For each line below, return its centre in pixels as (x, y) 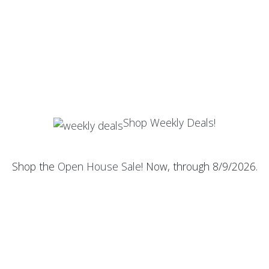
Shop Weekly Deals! (169, 122)
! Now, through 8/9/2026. (199, 167)
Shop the (35, 167)
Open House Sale (99, 167)
